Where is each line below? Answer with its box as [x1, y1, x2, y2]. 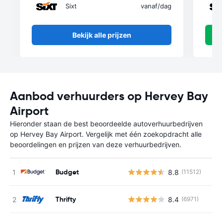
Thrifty [55, 194, 76, 204]
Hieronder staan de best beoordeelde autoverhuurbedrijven [10, 119, 203, 128]
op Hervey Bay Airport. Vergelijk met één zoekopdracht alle [10, 130, 202, 138]
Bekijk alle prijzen [72, 31, 131, 39]
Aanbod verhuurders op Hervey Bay [10, 89, 208, 104]
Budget [55, 167, 79, 176]
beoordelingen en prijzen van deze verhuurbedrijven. [10, 140, 181, 149]
